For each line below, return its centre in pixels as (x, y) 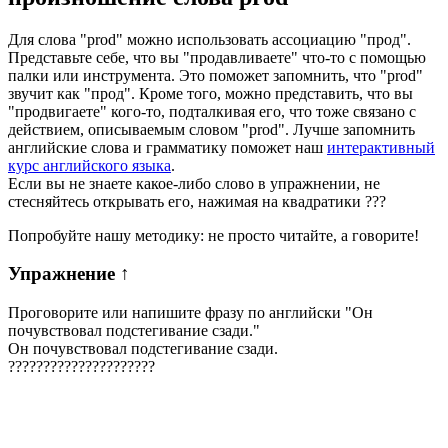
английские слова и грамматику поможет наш (167, 147)
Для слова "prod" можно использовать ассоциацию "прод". (209, 39)
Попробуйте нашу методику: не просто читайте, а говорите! (213, 235)
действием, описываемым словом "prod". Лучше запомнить (211, 129)
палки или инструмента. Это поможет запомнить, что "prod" (215, 75)
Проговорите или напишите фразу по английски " (180, 313)
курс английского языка (89, 165)
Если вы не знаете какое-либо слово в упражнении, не (194, 183)
